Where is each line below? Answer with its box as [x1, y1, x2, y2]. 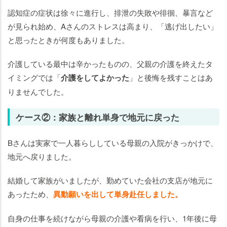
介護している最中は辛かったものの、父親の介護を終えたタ [8, 58, 213, 69]
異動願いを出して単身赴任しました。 [53, 188, 182, 200]
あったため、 [8, 188, 53, 200]
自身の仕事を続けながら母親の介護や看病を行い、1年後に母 [8, 213, 217, 224]
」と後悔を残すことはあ [129, 72, 213, 83]
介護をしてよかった [61, 72, 129, 84]
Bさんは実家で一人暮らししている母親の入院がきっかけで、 [8, 137, 218, 148]
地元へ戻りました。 [8, 151, 76, 162]
